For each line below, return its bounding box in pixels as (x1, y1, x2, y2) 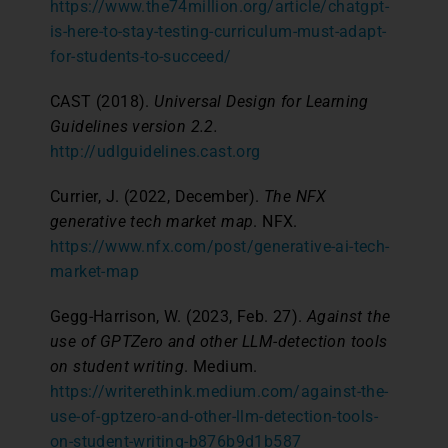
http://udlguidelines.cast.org (50, 141, 261, 161)
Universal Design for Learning (154, 91, 369, 111)
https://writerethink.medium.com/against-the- (50, 381, 389, 401)
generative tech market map (50, 211, 254, 231)
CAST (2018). (50, 91, 155, 111)
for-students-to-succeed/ (50, 46, 232, 66)
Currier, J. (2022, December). (50, 186, 264, 206)
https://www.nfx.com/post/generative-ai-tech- (50, 236, 390, 256)
